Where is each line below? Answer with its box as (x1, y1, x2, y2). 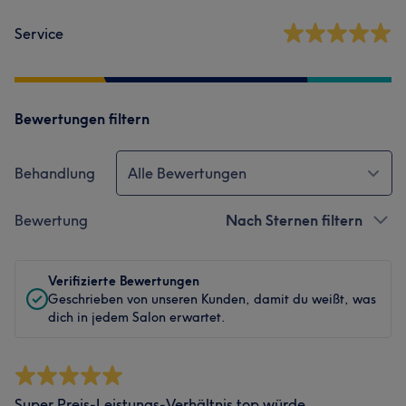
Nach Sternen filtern (226, 211, 362, 229)
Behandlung (14, 164, 95, 182)
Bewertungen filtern (14, 110, 150, 128)
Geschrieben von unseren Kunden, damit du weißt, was (48, 291, 376, 307)
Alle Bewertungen (128, 164, 246, 182)
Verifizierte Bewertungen (48, 273, 199, 289)
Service (14, 24, 63, 43)
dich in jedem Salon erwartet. (48, 309, 226, 325)
